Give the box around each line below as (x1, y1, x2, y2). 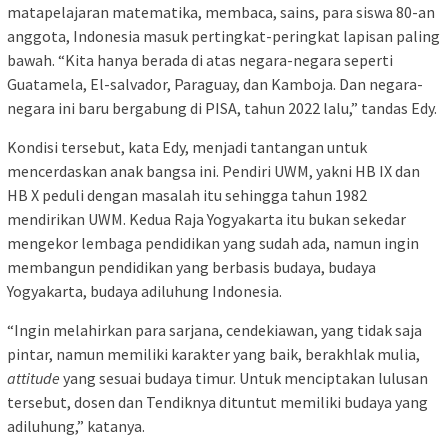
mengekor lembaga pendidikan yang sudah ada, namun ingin (7, 232, 419, 253)
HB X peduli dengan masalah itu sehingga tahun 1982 (7, 184, 367, 205)
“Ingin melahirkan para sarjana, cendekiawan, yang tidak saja (7, 319, 422, 340)
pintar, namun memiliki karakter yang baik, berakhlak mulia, (7, 343, 420, 364)
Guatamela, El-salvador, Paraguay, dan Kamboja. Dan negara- (7, 73, 423, 94)
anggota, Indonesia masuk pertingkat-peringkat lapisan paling (7, 25, 440, 46)
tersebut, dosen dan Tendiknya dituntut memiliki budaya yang (7, 391, 428, 412)
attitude (7, 367, 60, 388)
